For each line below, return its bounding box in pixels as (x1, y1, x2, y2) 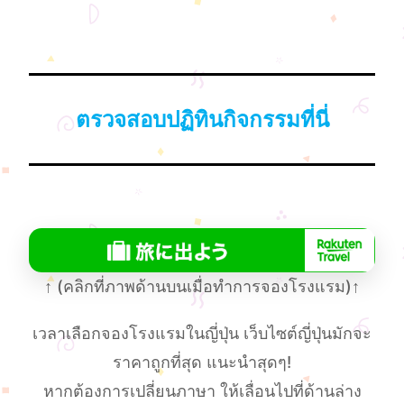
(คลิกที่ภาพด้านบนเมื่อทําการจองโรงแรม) (52, 277, 352, 297)
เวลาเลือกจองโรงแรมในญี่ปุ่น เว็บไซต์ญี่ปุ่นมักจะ (32, 324, 372, 344)
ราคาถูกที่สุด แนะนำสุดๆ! (113, 353, 291, 372)
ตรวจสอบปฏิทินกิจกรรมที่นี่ (75, 106, 329, 133)
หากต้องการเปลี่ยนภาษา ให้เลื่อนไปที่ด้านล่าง (42, 381, 362, 401)
